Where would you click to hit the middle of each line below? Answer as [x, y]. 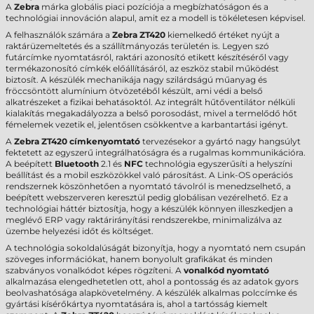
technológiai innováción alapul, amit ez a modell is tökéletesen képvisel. [156, 18]
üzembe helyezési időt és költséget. [80, 231]
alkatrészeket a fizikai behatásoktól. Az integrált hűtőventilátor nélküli [150, 102]
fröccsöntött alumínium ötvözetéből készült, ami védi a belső [134, 91]
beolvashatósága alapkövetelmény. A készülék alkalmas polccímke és [151, 293]
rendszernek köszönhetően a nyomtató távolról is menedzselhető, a [148, 186]
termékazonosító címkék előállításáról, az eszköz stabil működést [142, 68]
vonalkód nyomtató [226, 270]
